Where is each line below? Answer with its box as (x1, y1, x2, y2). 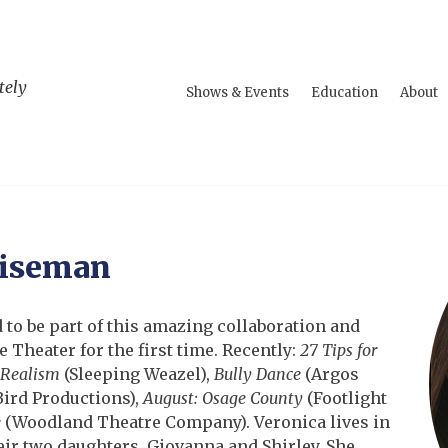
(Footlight (303, 388, 387, 408)
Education (311, 84, 378, 101)
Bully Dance (214, 364, 301, 384)
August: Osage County (143, 388, 303, 408)
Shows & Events (186, 84, 289, 101)
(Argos (301, 364, 359, 384)
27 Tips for (300, 340, 377, 360)
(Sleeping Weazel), (60, 364, 214, 384)
